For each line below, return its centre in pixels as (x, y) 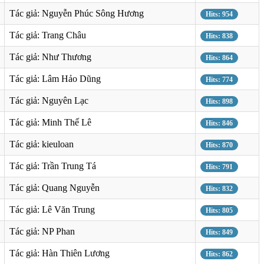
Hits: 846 (219, 123)
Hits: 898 (219, 101)
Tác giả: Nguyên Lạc (49, 100)
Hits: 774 (219, 79)
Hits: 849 (219, 232)
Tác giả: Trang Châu (48, 35)
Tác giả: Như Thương (50, 57)
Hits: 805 (219, 210)
